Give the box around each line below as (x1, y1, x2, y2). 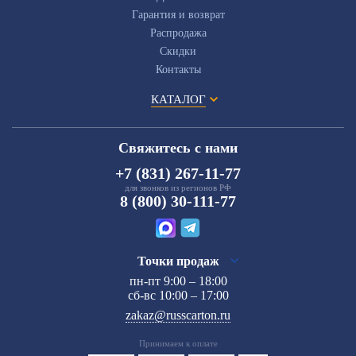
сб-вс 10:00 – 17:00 (127, 288, 229, 302)
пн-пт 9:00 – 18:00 (129, 273, 227, 288)
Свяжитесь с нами (118, 139, 238, 156)
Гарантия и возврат (131, 8, 225, 21)
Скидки (160, 44, 196, 57)
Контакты (155, 63, 201, 75)
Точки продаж (137, 253, 219, 268)
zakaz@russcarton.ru (126, 308, 230, 322)
